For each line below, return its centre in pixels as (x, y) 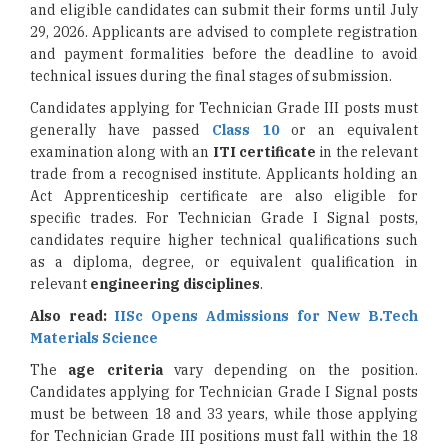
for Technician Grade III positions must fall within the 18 (224, 436)
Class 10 (245, 130)
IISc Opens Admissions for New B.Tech (266, 316)
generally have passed (121, 130)
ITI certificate (264, 152)
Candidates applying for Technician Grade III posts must (224, 108)
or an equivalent (348, 130)
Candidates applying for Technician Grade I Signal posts (224, 392)
